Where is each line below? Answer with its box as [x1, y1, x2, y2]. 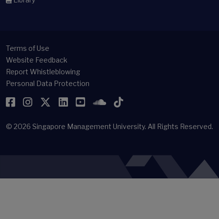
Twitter [50, 95, 87, 108]
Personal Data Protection [6, 79, 89, 88]
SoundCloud [106, 95, 167, 108]
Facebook [15, 95, 64, 108]
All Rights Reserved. [148, 122, 213, 131]
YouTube [85, 95, 128, 108]
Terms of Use [6, 44, 49, 52]
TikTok [123, 95, 157, 108]
